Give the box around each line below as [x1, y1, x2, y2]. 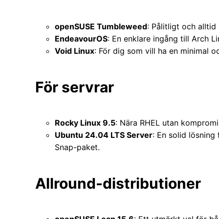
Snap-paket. [55, 142, 100, 152]
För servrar [35, 78, 114, 96]
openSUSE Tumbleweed [55, 22, 147, 32]
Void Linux [55, 46, 94, 56]
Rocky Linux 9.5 [55, 117, 115, 128]
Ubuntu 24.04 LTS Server [55, 130, 153, 140]
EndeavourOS [55, 34, 108, 44]
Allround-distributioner [35, 174, 201, 192]
